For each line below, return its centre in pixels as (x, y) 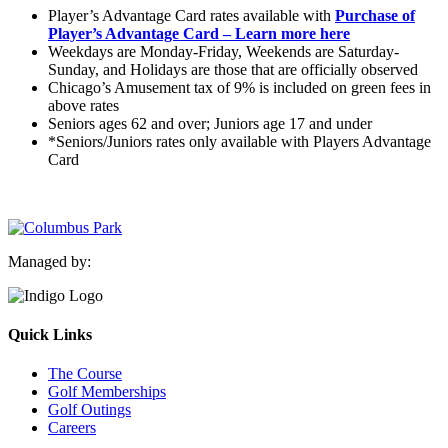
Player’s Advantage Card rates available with (191, 15)
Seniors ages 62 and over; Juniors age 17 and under (210, 123)
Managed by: (49, 261)
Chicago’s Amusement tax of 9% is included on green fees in (239, 87)
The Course (85, 374)
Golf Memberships (107, 392)
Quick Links (50, 335)
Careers (72, 428)
